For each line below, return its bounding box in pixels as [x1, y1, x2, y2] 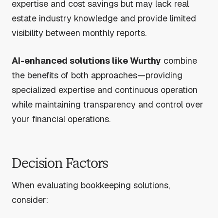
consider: [12, 194, 48, 205]
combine [161, 54, 197, 66]
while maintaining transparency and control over [12, 98, 203, 110]
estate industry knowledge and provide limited [12, 13, 196, 24]
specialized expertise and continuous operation [12, 84, 198, 95]
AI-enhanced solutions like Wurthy [12, 54, 161, 66]
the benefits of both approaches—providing [12, 69, 182, 81]
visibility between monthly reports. [12, 27, 146, 39]
